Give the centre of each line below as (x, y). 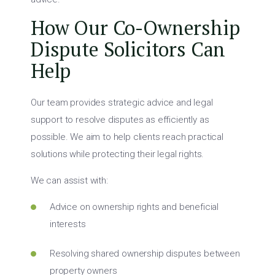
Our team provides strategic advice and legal (122, 102)
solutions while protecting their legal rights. (118, 154)
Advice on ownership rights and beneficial (134, 207)
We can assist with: (69, 180)
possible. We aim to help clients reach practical (127, 137)
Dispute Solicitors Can (128, 49)
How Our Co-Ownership (135, 27)
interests (68, 224)
